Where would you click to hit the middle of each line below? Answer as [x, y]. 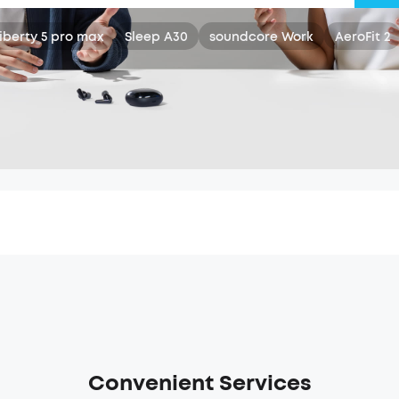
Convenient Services [199, 383]
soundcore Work [261, 37]
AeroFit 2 [362, 37]
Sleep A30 [156, 37]
